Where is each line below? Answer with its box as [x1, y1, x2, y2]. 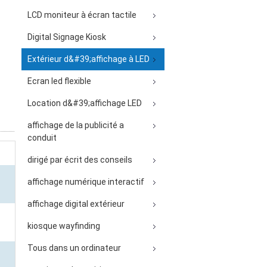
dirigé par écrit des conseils [27, 155, 132, 164]
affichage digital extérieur [27, 199, 125, 209]
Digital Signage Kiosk [27, 32, 106, 42]
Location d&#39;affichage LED [27, 98, 142, 108]
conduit [27, 133, 57, 142]
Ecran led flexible [27, 76, 91, 86]
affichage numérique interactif [27, 177, 144, 187]
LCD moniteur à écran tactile [27, 10, 136, 20]
